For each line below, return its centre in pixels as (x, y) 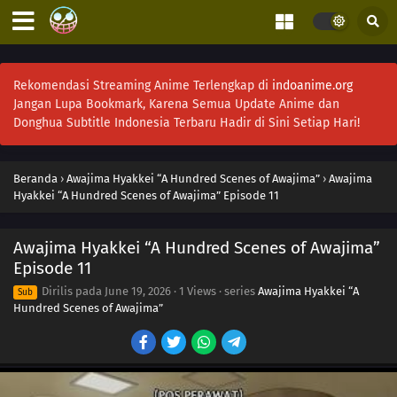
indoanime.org (312, 86)
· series (237, 291)
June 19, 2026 (138, 291)
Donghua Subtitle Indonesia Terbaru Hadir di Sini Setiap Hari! (187, 123)
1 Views (198, 291)
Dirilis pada (72, 291)
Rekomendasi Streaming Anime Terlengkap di (143, 86)
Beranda (35, 179)
